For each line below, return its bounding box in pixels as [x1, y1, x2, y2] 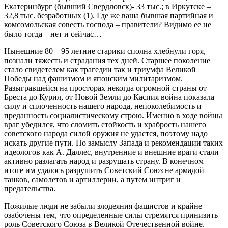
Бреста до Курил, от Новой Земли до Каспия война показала [4, 92, 214, 101]
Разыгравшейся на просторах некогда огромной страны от [4, 83, 207, 92]
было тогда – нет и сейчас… [4, 29, 102, 38]
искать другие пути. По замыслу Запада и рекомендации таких [4, 138, 223, 147]
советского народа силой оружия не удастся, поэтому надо [4, 129, 208, 138]
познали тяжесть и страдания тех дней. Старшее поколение [4, 55, 210, 65]
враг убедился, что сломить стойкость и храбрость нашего [4, 120, 206, 129]
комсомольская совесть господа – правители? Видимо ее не [4, 20, 211, 29]
